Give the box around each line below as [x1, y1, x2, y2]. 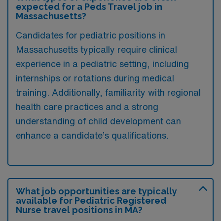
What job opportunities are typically [16, 185, 177, 196]
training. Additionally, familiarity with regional [16, 87, 201, 97]
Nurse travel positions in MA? [16, 204, 143, 215]
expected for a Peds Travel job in [16, 1, 162, 12]
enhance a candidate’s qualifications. [16, 130, 169, 140]
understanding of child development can [16, 116, 181, 125]
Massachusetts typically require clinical [16, 44, 177, 54]
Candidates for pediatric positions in [16, 30, 165, 39]
